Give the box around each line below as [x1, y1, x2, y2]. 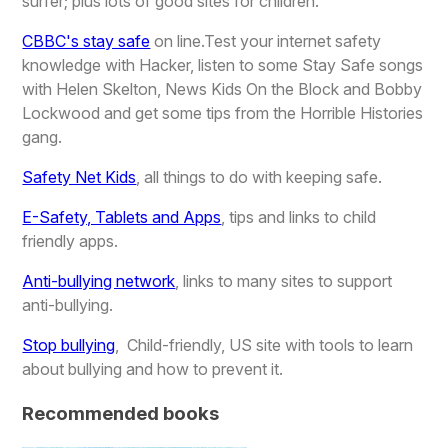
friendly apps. [22, 231, 119, 252]
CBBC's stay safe [22, 31, 151, 52]
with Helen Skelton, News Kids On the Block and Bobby [22, 79, 423, 100]
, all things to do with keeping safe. [136, 167, 383, 188]
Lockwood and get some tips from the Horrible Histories [22, 103, 424, 124]
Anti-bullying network [22, 271, 176, 292]
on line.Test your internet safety [150, 31, 382, 52]
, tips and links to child [221, 207, 377, 228]
